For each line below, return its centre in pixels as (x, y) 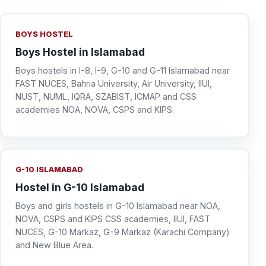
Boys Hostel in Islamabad (80, 52)
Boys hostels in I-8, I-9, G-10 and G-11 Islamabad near (123, 71)
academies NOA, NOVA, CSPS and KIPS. (95, 110)
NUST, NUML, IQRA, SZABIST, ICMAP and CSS (106, 97)
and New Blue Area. (54, 245)
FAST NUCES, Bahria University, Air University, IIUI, (114, 84)
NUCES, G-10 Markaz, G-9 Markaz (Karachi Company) (123, 232)
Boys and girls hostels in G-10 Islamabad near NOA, (118, 206)
